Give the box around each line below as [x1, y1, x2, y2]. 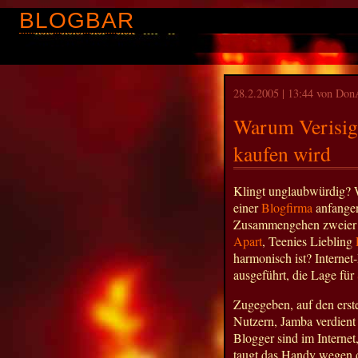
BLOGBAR [19, 8, 134, 33]
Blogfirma [261, 198, 312, 216]
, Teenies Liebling [262, 232, 356, 249]
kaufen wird [233, 139, 331, 167]
